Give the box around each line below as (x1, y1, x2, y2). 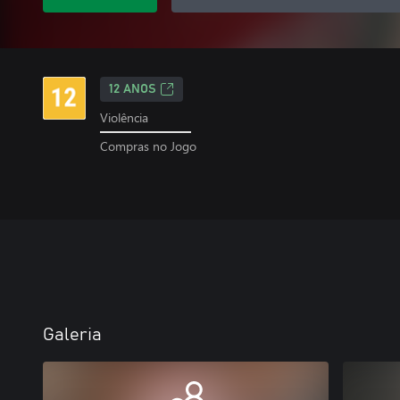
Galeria (43, 326, 102, 344)
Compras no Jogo (100, 137, 196, 154)
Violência (100, 109, 148, 126)
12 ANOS (109, 83, 156, 96)
